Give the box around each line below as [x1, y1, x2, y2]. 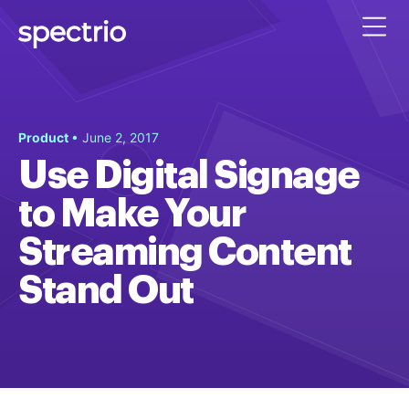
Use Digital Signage [18, 156, 360, 194]
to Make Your [18, 194, 246, 233]
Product [18, 130, 71, 145]
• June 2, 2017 [71, 130, 159, 145]
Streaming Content [18, 233, 351, 271]
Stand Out [18, 271, 194, 309]
